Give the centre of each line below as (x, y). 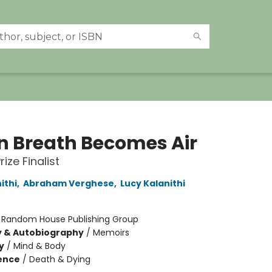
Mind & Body (39, 246)
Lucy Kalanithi (152, 183)
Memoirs (111, 233)
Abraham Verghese (68, 183)
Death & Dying (59, 259)
